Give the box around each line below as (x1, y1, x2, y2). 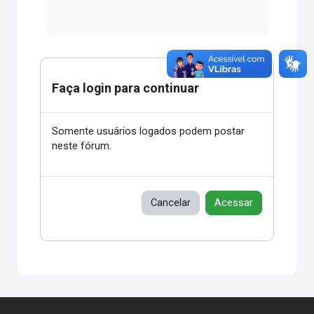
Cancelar (150, 196, 191, 209)
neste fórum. (52, 139, 112, 152)
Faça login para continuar (52, 81, 200, 95)
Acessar (214, 196, 253, 209)
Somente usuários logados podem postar (52, 125, 245, 137)
